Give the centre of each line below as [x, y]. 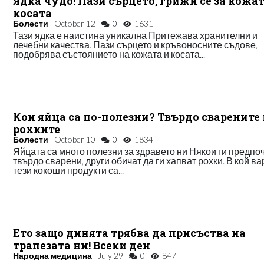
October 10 [75, 139]
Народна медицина [53, 255]
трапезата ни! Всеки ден [82, 245]
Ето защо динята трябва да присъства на [130, 233]
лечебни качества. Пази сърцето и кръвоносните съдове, [136, 44]
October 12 [75, 23]
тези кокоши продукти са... [69, 170]
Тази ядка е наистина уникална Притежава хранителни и [136, 35]
